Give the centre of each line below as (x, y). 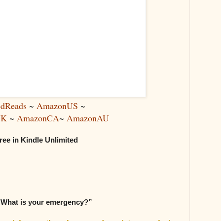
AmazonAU (88, 118)
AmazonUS (57, 106)
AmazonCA (38, 118)
